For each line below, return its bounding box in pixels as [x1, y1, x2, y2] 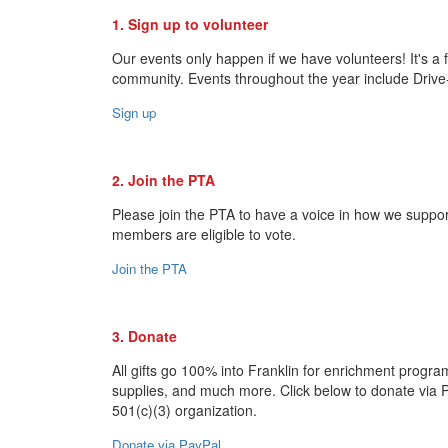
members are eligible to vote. [112, 223, 300, 244]
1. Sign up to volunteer [112, 13, 268, 34]
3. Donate [112, 325, 177, 346]
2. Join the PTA [112, 169, 215, 190]
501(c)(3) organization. [112, 399, 257, 420]
